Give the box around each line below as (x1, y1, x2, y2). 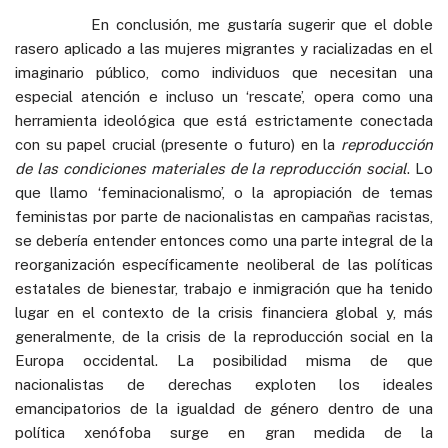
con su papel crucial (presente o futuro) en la (15, 135, 341, 153)
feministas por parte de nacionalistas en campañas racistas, (15, 207, 433, 225)
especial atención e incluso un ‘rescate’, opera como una (15, 87, 433, 105)
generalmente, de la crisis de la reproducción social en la (15, 327, 433, 345)
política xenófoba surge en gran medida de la (15, 423, 433, 441)
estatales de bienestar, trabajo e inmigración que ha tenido (15, 279, 433, 297)
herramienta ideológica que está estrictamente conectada (15, 111, 433, 129)
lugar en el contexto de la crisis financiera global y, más (15, 303, 433, 321)
